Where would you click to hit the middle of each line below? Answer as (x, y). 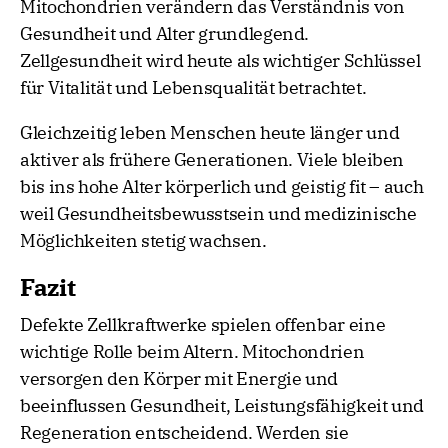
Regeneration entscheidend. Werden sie (184, 433)
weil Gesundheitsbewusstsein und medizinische (218, 214)
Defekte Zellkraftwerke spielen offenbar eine (203, 325)
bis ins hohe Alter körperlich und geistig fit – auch (222, 187)
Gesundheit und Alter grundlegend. (165, 34)
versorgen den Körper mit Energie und (179, 379)
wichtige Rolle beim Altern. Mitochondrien (192, 352)
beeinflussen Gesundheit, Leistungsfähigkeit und (222, 406)
